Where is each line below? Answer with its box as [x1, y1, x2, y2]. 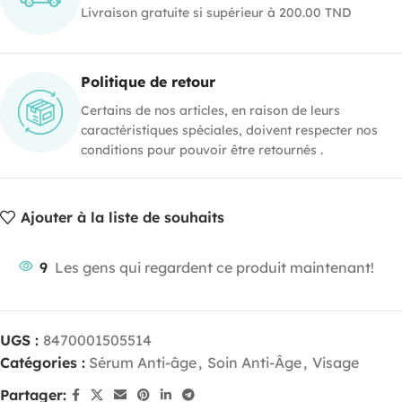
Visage [312, 353, 359, 371]
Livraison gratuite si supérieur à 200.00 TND [81, 4, 351, 21]
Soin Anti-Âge [207, 353, 301, 371]
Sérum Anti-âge [89, 353, 197, 371]
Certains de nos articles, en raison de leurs [81, 101, 340, 118]
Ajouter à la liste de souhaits [21, 208, 225, 227]
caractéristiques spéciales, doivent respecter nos [81, 121, 378, 138]
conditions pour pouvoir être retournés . [81, 141, 323, 158]
